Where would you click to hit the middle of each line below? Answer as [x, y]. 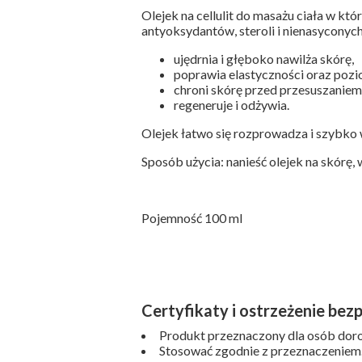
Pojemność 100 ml [192, 218]
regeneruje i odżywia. [231, 105]
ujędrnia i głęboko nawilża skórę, [263, 59]
